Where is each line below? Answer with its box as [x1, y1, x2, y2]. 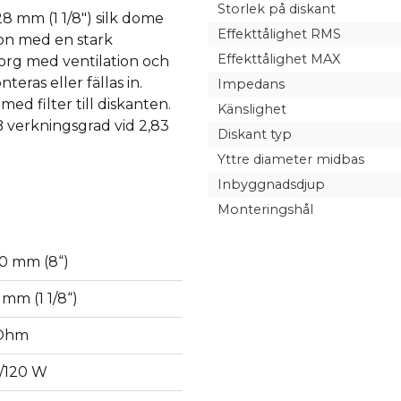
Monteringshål [217, 201, 313, 218]
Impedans [217, 76, 285, 93]
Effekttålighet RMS [217, 26, 341, 43]
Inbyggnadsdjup [217, 176, 325, 193]
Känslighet [217, 101, 286, 118]
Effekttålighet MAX [217, 51, 340, 68]
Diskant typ [217, 126, 292, 143]
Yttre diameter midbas [217, 151, 364, 168]
